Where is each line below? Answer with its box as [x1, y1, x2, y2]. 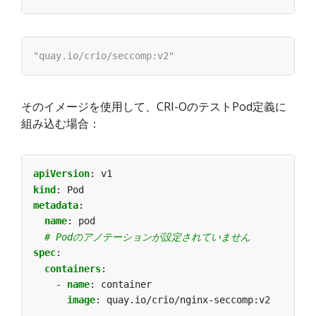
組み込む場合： [21, 116, 100, 132]
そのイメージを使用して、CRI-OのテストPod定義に [21, 99, 286, 115]
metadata [33, 200, 78, 212]
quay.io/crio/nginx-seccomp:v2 [107, 294, 270, 306]
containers [44, 262, 101, 274]
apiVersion [33, 168, 90, 180]
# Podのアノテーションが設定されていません [44, 231, 250, 243]
